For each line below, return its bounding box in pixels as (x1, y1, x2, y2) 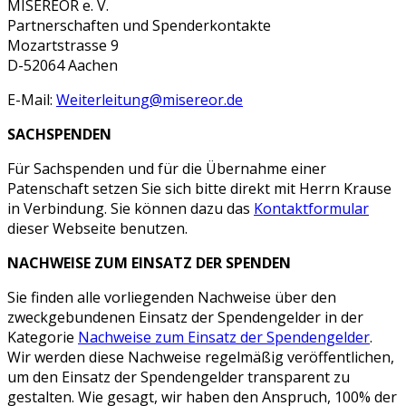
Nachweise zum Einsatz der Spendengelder (78, 327, 370, 347)
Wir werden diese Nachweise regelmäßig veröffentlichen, (7, 347, 394, 367)
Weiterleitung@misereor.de (56, 90, 243, 110)
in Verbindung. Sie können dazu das (7, 198, 254, 218)
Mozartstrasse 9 (7, 35, 119, 55)
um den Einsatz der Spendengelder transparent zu (7, 367, 350, 387)
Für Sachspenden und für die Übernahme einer (7, 159, 326, 179)
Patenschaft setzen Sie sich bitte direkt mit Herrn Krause (7, 179, 391, 198)
